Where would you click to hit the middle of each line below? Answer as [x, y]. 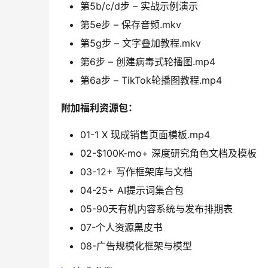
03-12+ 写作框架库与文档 [136, 172]
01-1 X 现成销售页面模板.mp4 [145, 135]
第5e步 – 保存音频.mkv [131, 25]
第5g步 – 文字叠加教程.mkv [141, 43]
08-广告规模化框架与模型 [136, 246]
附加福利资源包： [99, 108]
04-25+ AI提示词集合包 [132, 191]
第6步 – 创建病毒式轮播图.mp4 [148, 62]
